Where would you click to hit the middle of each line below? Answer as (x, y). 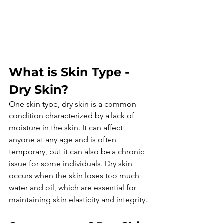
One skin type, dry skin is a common (74, 104)
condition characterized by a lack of (73, 115)
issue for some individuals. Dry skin (72, 163)
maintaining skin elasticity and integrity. (78, 199)
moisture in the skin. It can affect (67, 127)
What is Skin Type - (71, 72)
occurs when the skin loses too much (75, 175)
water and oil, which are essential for (74, 187)
